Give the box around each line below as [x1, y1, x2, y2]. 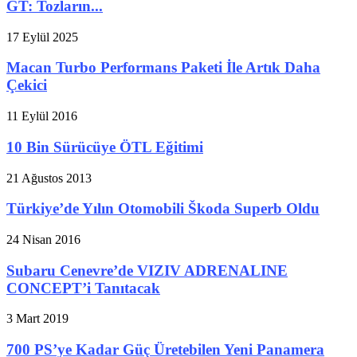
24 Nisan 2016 [6, 232, 80, 246]
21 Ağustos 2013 [6, 171, 92, 185]
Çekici [6, 76, 47, 94]
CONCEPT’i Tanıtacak [6, 279, 160, 296]
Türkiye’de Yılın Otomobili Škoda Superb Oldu [6, 200, 320, 218]
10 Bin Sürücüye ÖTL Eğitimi [6, 138, 203, 155]
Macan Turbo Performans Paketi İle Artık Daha [6, 59, 320, 76]
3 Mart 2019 [6, 312, 69, 326]
